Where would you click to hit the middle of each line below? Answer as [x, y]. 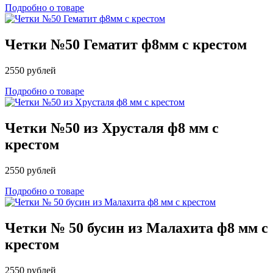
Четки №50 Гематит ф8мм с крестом [126, 45]
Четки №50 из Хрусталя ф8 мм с [112, 128]
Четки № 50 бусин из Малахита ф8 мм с [136, 228]
